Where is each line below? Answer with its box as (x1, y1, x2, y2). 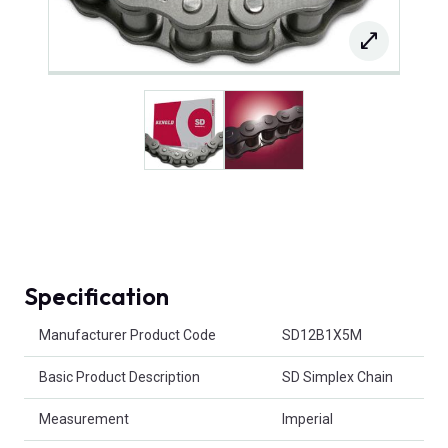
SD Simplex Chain (282, 369, 393, 386)
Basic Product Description (39, 369, 200, 386)
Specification (24, 281, 169, 312)
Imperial (282, 411, 333, 428)
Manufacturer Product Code (39, 327, 216, 344)
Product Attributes (23, 316, 140, 333)
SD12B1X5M (282, 327, 362, 344)
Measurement (39, 411, 129, 428)
